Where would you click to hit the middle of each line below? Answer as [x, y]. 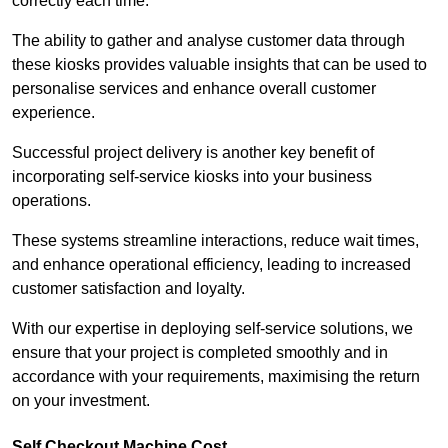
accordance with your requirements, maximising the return [216, 377]
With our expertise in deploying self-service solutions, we [212, 329]
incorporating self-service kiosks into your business [192, 177]
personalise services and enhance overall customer [194, 89]
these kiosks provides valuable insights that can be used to [219, 65]
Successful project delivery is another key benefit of [193, 153]
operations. [53, 201]
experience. [53, 113]
